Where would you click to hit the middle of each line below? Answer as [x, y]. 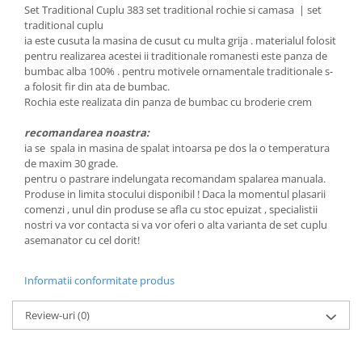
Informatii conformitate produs [99, 280]
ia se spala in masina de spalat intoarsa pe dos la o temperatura [177, 147]
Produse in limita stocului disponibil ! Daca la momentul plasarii [175, 194]
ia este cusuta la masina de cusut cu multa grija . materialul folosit [180, 40]
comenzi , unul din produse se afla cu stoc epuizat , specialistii [171, 209]
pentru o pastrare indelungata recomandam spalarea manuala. [175, 178]
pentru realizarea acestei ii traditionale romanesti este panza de [176, 55]
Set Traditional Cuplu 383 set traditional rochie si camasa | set [173, 9]
